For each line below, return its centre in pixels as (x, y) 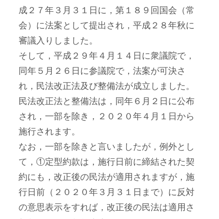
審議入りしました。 (58, 41)
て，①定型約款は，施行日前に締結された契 (106, 162)
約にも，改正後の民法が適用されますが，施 (106, 177)
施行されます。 (49, 131)
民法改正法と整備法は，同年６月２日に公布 (106, 101)
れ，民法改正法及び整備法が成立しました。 (106, 86)
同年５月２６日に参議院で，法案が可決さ (102, 71)
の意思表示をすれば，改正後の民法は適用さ (106, 207)
